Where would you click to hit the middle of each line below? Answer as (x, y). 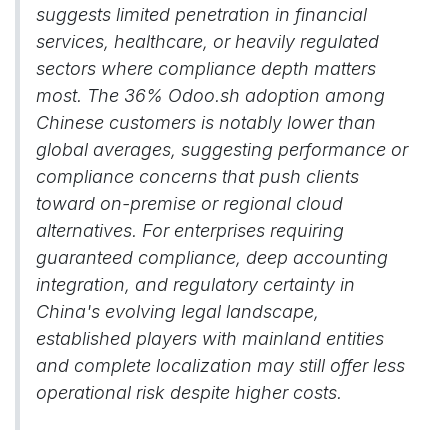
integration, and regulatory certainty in (195, 284)
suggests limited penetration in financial (201, 14)
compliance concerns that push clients (197, 176)
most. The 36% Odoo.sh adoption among (210, 95)
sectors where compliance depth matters (206, 68)
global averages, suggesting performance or (222, 149)
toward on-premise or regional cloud (189, 203)
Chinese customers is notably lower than (206, 122)
